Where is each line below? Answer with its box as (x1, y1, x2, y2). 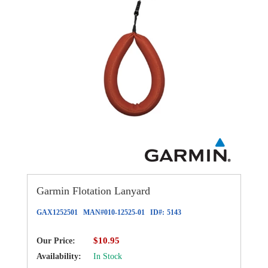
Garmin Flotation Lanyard (36, 184, 150, 197)
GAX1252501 (36, 208, 78, 217)
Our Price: (36, 236, 75, 245)
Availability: (36, 251, 84, 261)
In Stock (93, 251, 122, 261)
